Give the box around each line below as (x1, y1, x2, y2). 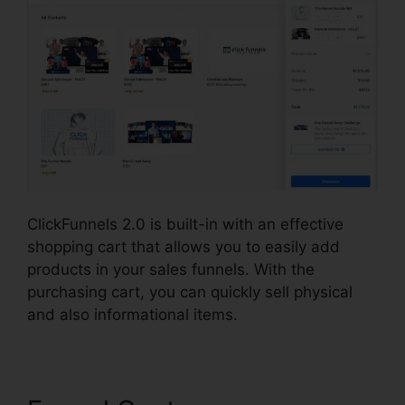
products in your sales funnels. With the (27, 260, 315, 279)
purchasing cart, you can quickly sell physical (27, 283, 353, 302)
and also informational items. (27, 306, 238, 325)
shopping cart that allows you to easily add (27, 238, 340, 257)
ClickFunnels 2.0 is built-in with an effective (27, 215, 344, 234)
